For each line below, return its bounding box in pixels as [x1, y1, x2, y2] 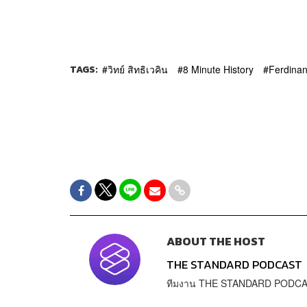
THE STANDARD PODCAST [166, 256, 302, 274]
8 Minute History [183, 62, 254, 76]
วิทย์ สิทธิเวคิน [108, 62, 168, 76]
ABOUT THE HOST [166, 233, 265, 251]
